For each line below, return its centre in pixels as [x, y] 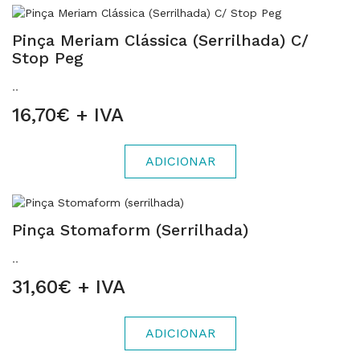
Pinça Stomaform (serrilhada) [130, 230]
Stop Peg [48, 58]
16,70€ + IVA [68, 115]
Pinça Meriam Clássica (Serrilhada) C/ [160, 40]
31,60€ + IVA [69, 287]
